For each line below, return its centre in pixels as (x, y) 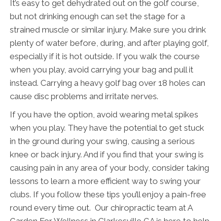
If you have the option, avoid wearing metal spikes (104, 115)
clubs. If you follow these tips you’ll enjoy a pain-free (108, 195)
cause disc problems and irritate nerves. (84, 96)
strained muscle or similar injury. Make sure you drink (108, 30)
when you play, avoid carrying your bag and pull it (102, 70)
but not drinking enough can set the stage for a (97, 17)
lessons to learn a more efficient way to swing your (105, 181)
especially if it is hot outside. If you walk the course (105, 56)
